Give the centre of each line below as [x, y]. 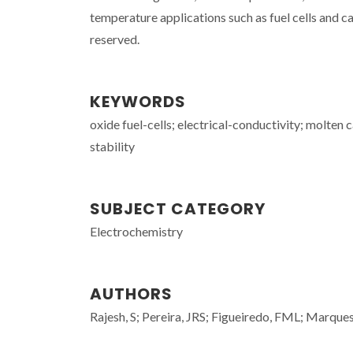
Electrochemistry [136, 231]
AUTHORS [131, 294]
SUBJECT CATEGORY [178, 209]
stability [112, 146]
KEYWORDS [138, 102]
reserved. [115, 39]
